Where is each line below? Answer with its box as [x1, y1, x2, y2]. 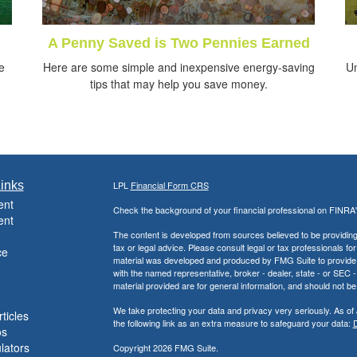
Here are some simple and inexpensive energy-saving [42, 59, 315, 76]
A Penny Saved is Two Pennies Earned [47, 35, 310, 52]
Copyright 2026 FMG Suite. [112, 341, 218, 355]
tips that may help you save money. [89, 76, 268, 92]
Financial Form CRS [130, 178, 209, 192]
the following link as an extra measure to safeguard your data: [112, 316, 353, 330]
